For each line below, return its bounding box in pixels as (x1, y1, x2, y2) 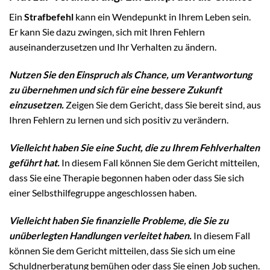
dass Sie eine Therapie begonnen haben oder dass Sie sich (9, 171, 244, 183)
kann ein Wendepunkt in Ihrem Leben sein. (74, 11, 251, 23)
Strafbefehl (24, 11, 74, 23)
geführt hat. (9, 156, 60, 168)
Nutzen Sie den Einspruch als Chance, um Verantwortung (9, 68, 252, 80)
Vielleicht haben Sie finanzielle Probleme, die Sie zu (9, 214, 228, 226)
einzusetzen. (9, 98, 64, 110)
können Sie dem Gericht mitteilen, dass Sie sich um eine (9, 244, 235, 256)
